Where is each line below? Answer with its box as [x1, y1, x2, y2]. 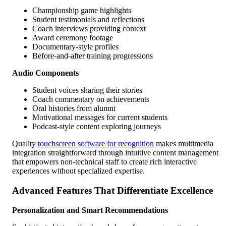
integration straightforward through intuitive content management [12, 148, 218, 157]
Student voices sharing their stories [32, 86, 142, 95]
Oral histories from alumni [32, 104, 116, 113]
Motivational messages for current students [32, 113, 167, 122]
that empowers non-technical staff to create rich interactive [12, 157, 197, 166]
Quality [12, 139, 38, 148]
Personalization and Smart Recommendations [12, 205, 168, 214]
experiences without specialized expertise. [12, 166, 145, 176]
